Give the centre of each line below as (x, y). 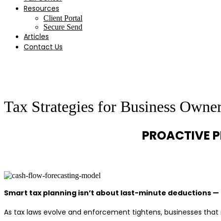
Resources (41, 8)
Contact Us (43, 47)
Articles (36, 37)
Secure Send (63, 27)
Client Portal (63, 18)
